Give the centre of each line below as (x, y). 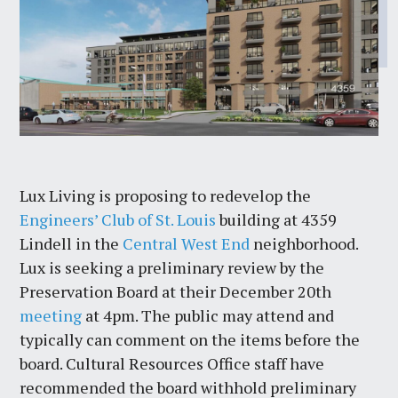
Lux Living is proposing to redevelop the (166, 196)
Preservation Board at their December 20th (176, 292)
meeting (51, 316)
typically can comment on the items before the (190, 340)
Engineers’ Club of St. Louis (118, 220)
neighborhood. (304, 244)
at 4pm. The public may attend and (208, 316)
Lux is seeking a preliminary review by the (172, 268)
